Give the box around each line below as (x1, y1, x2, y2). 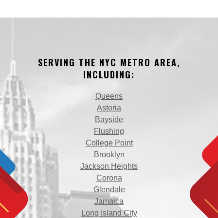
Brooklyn (93, 150, 125, 159)
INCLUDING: (83, 68, 135, 81)
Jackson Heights (80, 162, 138, 170)
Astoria (97, 104, 121, 112)
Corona (96, 174, 122, 182)
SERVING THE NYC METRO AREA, (37, 56, 181, 69)
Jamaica (94, 197, 124, 205)
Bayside (95, 115, 123, 124)
